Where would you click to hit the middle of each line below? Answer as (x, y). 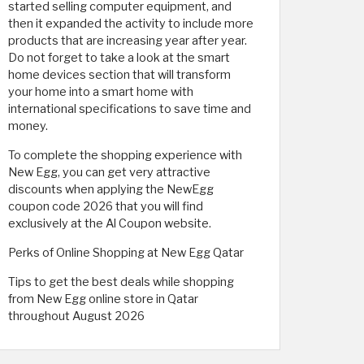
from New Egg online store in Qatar (103, 299)
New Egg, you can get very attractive (109, 172)
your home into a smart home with (101, 91)
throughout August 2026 (76, 316)
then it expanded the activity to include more (131, 23)
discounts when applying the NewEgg (111, 189)
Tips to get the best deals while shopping (121, 282)
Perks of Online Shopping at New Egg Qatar (126, 252)
